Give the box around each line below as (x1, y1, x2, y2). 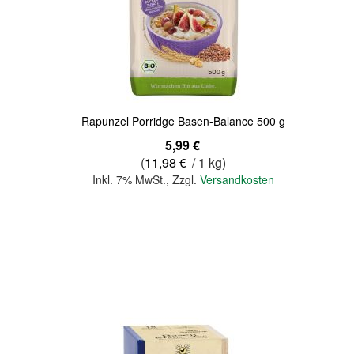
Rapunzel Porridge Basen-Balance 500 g (81, 113, 286, 129)
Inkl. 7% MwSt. (92, 171, 167, 187)
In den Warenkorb (140, 224, 228, 240)
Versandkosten (200, 171, 275, 187)
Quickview (20, 14, 70, 30)
